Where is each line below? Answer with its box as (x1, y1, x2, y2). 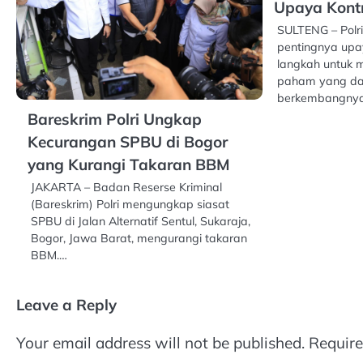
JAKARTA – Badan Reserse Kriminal (31, 180, 222, 195)
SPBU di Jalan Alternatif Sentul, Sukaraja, (31, 214, 250, 229)
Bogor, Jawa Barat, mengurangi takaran (31, 231, 247, 246)
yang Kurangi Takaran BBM (28, 155, 230, 175)
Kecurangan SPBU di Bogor (28, 132, 228, 152)
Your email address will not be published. (16, 333, 305, 353)
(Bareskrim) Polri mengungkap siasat (31, 197, 229, 212)
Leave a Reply (16, 295, 117, 315)
